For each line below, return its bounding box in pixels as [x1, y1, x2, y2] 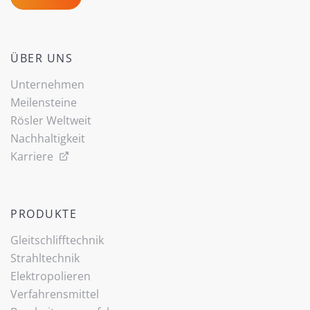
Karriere [10, 149, 56, 165]
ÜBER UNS [10, 51, 73, 66]
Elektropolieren [10, 268, 91, 284]
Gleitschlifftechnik [10, 232, 104, 248]
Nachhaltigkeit [10, 131, 85, 147]
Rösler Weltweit [10, 113, 91, 129]
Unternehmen [10, 77, 84, 93]
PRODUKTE [10, 206, 77, 222]
